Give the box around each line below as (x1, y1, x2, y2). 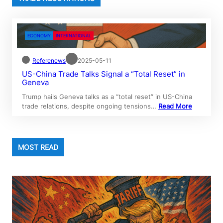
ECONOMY (27, 32, 51, 38)
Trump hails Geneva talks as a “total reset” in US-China (22, 92, 192, 101)
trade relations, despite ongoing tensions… (22, 102, 158, 110)
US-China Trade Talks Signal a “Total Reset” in (22, 69, 185, 79)
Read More (158, 102, 192, 110)
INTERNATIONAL (56, 32, 91, 38)
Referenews (32, 56, 66, 64)
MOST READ (18, 142, 58, 151)
